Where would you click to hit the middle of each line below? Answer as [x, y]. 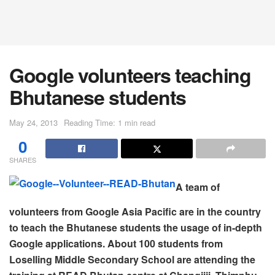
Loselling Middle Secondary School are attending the [132, 259]
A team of [198, 187]
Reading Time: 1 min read [110, 122]
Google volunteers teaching [130, 75]
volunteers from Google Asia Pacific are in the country [135, 211]
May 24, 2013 [33, 122]
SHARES [23, 159]
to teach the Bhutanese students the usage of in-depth [136, 227]
